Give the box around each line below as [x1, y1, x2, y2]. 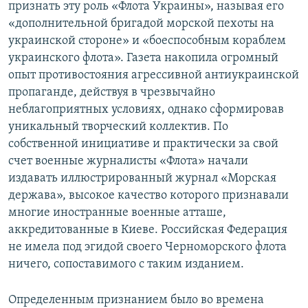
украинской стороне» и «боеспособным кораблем [8, 34, 286, 48]
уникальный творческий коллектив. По [8, 120, 228, 134]
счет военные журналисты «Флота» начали [8, 155, 248, 168]
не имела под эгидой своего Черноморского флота [8, 241, 287, 254]
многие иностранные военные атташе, [8, 206, 226, 220]
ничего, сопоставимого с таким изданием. [8, 258, 244, 272]
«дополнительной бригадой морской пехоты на [8, 17, 274, 31]
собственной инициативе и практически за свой [8, 137, 278, 151]
